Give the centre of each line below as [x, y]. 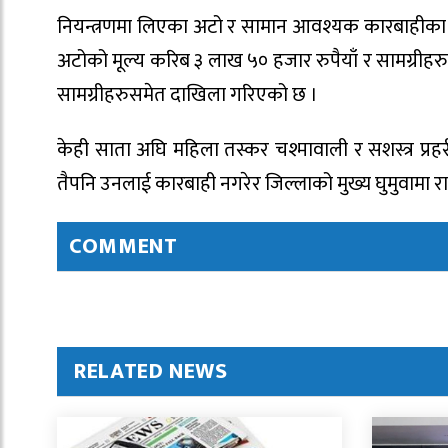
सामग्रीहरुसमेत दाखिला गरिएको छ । [187, 95]
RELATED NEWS [151, 371]
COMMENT [123, 246]
